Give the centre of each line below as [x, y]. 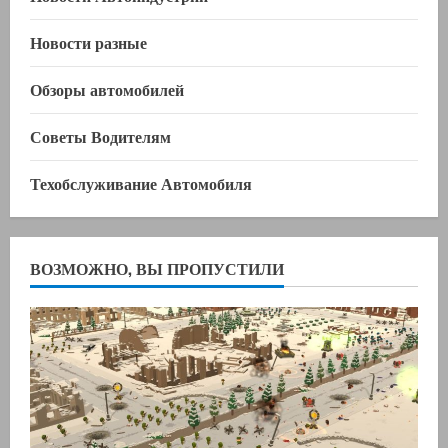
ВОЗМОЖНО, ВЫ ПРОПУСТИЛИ [157, 268]
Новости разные [88, 42]
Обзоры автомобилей [107, 89]
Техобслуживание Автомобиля [141, 183]
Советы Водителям [100, 136]
